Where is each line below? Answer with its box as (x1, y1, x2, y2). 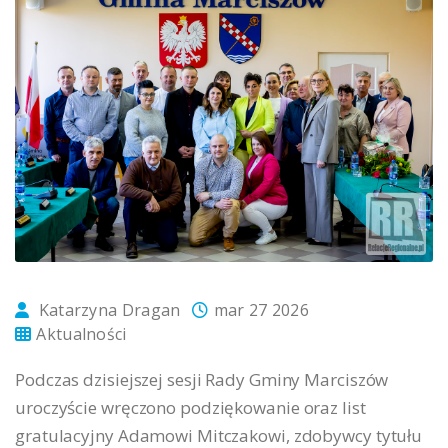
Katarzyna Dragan (38, 298, 181, 321)
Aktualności (36, 322, 127, 345)
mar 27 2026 (213, 298, 310, 321)
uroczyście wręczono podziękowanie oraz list (15, 395, 366, 419)
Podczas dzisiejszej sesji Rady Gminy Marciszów (15, 367, 389, 391)
